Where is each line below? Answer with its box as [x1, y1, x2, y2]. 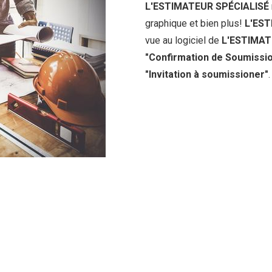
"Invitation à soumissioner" [145, 69, 268, 80]
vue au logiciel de [145, 35, 222, 46]
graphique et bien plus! [145, 18, 245, 29]
